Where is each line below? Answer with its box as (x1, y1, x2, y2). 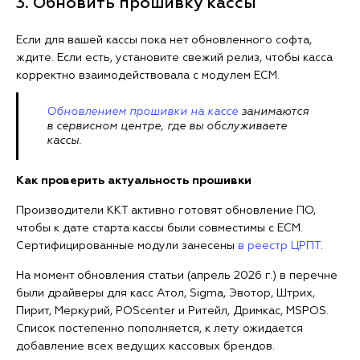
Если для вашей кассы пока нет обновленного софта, (16, 35, 312, 47)
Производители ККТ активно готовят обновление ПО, (16, 205, 316, 217)
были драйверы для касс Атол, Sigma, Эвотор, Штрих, (16, 288, 315, 300)
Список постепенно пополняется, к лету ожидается (16, 323, 303, 335)
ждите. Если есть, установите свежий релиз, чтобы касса (16, 52, 333, 64)
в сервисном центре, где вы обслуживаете (47, 121, 287, 133)
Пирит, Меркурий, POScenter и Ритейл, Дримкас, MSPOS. (16, 305, 329, 317)
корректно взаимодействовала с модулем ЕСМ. (16, 70, 280, 82)
